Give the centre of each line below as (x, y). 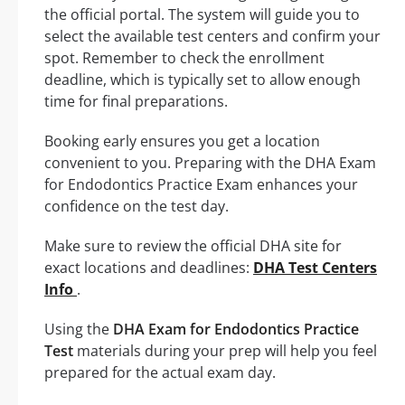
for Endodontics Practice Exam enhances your (201, 184)
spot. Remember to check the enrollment (184, 57)
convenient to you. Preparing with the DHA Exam (210, 162)
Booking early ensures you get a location (182, 141)
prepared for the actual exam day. (160, 372)
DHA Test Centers (315, 267)
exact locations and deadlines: (149, 267)
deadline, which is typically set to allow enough (202, 79)
